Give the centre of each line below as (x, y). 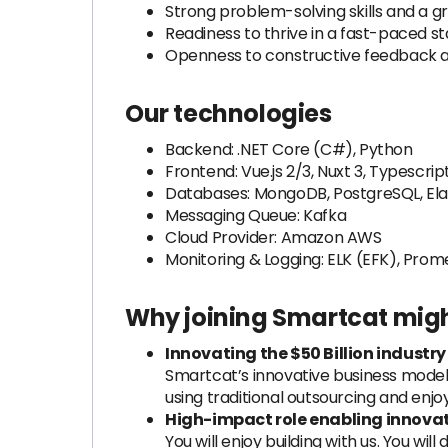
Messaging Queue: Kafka (256, 215)
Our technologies (228, 113)
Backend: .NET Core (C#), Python (289, 149)
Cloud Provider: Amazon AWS (273, 237)
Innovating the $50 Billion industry (305, 353)
